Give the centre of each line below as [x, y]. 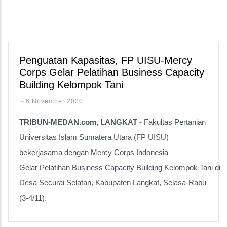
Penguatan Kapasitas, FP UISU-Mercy [106, 60]
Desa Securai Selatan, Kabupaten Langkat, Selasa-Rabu [113, 183]
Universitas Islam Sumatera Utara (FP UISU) [94, 137]
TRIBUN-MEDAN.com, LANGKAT [78, 122]
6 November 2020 [54, 101]
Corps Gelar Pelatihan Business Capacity [112, 72]
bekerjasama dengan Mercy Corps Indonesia [94, 152]
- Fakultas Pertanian [172, 122]
